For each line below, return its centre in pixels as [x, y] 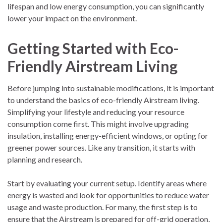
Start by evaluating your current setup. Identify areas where [107, 183]
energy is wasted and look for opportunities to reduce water [108, 195]
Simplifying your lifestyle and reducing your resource [96, 111]
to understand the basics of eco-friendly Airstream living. [103, 100]
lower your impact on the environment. [72, 18]
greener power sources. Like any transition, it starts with [101, 147]
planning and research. [45, 159]
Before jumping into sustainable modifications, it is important [111, 88]
